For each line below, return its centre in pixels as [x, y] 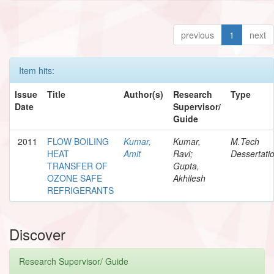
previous [198, 35]
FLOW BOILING [78, 141]
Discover [37, 234]
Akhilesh [189, 178]
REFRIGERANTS [80, 190]
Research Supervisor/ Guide [74, 261]
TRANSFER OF [77, 165]
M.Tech [245, 141]
